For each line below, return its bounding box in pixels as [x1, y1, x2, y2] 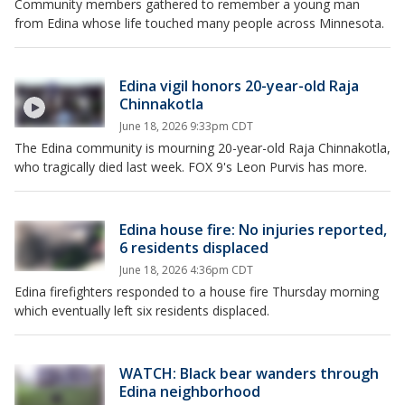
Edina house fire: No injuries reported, [119, 220, 387, 240]
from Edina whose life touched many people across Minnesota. [14, 14, 384, 32]
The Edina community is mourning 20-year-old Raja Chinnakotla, [14, 139, 391, 156]
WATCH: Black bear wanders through [119, 363, 379, 383]
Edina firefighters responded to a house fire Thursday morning [14, 283, 379, 300]
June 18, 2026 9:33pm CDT [119, 118, 253, 134]
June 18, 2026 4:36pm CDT [119, 262, 253, 278]
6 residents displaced [119, 238, 268, 258]
